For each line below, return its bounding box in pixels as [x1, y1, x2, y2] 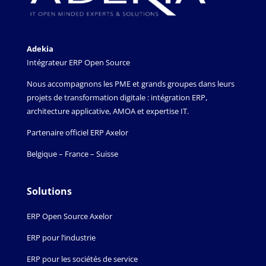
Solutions [26, 184, 72, 198]
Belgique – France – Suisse [26, 148, 118, 159]
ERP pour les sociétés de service [26, 253, 138, 264]
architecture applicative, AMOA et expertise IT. [26, 105, 189, 116]
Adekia [26, 43, 53, 54]
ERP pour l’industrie [26, 232, 96, 243]
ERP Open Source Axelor [26, 210, 112, 221]
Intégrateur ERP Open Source [26, 56, 130, 68]
